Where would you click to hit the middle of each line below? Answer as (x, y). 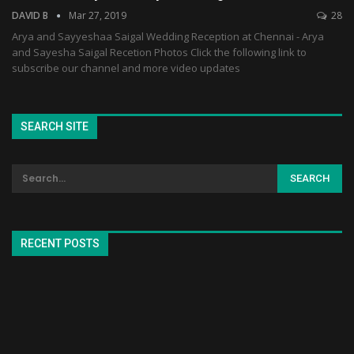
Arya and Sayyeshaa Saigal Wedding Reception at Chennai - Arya (168, 37)
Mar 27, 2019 (98, 16)
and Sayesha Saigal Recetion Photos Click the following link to (159, 53)
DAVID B (31, 16)
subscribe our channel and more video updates (126, 68)
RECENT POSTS (60, 243)
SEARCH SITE (55, 127)
